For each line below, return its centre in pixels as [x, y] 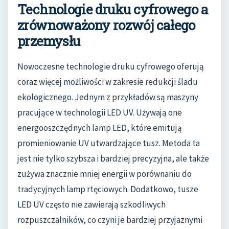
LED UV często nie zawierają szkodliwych [91, 204]
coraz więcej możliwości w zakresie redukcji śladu [108, 82]
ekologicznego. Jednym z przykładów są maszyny [108, 97]
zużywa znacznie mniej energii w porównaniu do [105, 174]
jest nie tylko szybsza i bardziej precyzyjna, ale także [113, 158]
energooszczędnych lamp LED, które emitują [100, 128]
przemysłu [49, 41]
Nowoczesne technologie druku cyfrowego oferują [111, 66]
